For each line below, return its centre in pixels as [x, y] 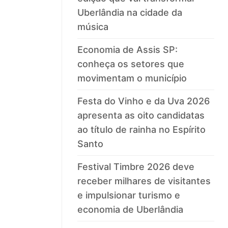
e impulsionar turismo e [129, 195]
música [93, 27]
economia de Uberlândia [131, 210]
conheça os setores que [131, 64]
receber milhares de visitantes [144, 181]
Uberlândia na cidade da [130, 13]
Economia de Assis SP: [128, 50]
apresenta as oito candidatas [141, 116]
